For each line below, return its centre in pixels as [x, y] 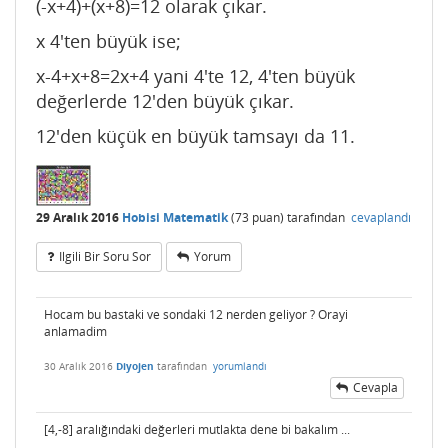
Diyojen [135, 366]
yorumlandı [240, 366]
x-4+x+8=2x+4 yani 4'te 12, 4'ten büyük [195, 76]
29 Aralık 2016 [77, 217]
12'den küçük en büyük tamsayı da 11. [195, 136]
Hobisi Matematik [175, 217]
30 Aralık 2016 [78, 366]
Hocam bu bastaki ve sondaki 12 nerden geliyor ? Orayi [196, 315]
